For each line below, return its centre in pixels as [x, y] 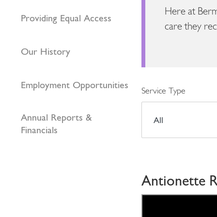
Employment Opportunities [75, 85]
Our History [46, 51]
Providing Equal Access [66, 18]
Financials [39, 130]
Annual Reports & [56, 117]
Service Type [163, 91]
